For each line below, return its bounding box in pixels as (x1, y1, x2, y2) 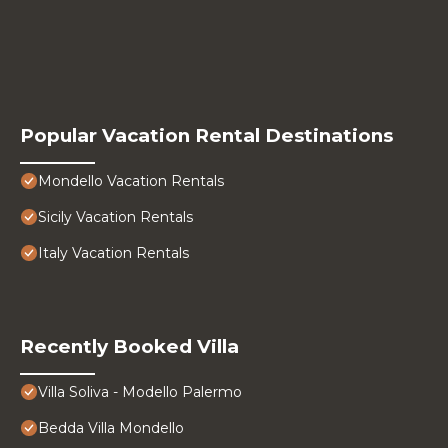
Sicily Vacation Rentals (38, 208, 193, 227)
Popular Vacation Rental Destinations (20, 124, 393, 148)
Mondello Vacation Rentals (38, 172, 224, 191)
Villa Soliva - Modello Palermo (38, 383, 242, 402)
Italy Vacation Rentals (38, 244, 189, 263)
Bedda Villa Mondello (38, 419, 184, 438)
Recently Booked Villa (20, 335, 239, 359)
